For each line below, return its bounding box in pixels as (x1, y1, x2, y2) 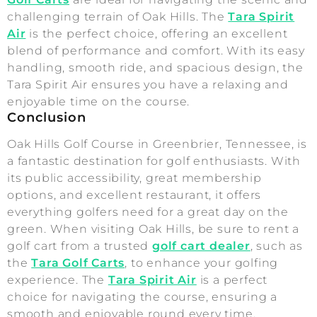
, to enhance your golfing (125, 256, 279, 270)
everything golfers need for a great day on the (7, 205, 289, 219)
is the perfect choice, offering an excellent (25, 27, 288, 41)
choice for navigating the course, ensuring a (7, 290, 278, 304)
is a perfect (196, 273, 268, 287)
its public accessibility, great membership (7, 171, 262, 185)
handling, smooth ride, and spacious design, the (7, 61, 304, 75)
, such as (250, 239, 304, 253)
